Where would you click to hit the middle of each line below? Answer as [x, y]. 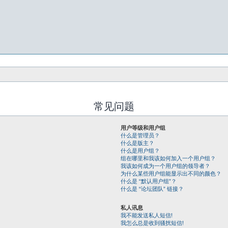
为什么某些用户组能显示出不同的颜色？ [171, 174]
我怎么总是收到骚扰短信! [152, 223]
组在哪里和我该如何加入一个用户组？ [168, 158]
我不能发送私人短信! [146, 215]
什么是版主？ [137, 143]
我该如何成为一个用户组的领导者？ [165, 166]
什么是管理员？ [140, 135]
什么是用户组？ [140, 151]
